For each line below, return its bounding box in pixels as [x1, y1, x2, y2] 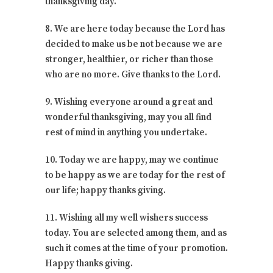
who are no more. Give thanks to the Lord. [45, 68, 221, 80]
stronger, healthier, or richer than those [45, 53, 213, 65]
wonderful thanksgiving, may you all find [45, 111, 211, 123]
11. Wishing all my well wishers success [45, 211, 208, 224]
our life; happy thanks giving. [45, 184, 166, 196]
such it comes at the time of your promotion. [45, 242, 228, 254]
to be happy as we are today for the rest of [45, 169, 225, 181]
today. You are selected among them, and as [45, 227, 227, 239]
